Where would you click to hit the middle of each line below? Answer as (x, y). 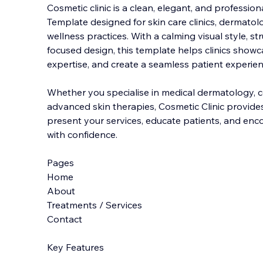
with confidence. (82, 134)
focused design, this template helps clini (134, 50)
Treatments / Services (95, 205)
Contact (65, 219)
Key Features (75, 247)
